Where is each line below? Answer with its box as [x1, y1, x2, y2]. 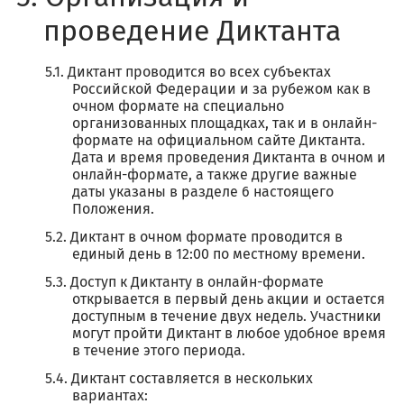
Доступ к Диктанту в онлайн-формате [70, 275, 324, 289]
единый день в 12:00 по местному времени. [72, 247, 365, 262]
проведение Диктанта [43, 18, 341, 47]
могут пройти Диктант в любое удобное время [72, 326, 386, 341]
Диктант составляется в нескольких [71, 372, 313, 386]
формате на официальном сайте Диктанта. [72, 133, 365, 148]
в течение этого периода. [72, 344, 245, 358]
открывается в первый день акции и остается [72, 292, 385, 307]
